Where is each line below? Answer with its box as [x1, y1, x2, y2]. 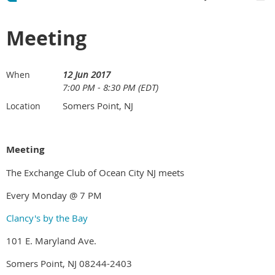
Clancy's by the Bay [6, 212, 88, 225]
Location [6, 100, 41, 112]
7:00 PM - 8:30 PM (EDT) [63, 81, 158, 94]
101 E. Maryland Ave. [6, 234, 96, 247]
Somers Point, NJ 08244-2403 [6, 257, 132, 270]
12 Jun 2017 [63, 68, 110, 81]
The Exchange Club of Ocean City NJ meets [6, 166, 184, 179]
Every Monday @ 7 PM [6, 189, 102, 202]
